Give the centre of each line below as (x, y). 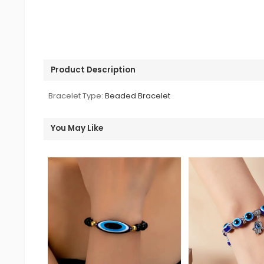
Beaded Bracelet (138, 95)
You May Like (77, 128)
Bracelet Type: (76, 95)
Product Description (93, 70)
